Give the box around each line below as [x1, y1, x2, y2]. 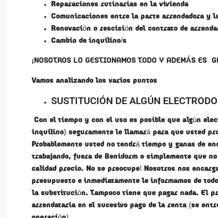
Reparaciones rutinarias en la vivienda [51, 1, 188, 8]
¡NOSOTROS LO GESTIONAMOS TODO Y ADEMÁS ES [32, 57, 212, 64]
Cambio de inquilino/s [51, 37, 127, 44]
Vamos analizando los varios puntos [32, 77, 157, 84]
